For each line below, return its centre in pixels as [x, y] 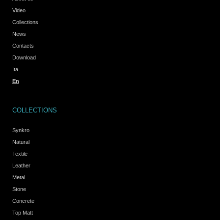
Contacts [23, 46]
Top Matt [23, 213]
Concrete [23, 201]
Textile [20, 154]
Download [24, 58]
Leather [21, 166]
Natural [21, 142]
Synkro [21, 130]
